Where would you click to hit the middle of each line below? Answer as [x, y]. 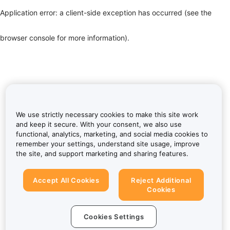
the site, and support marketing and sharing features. [102, 154]
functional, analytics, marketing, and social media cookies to [112, 134]
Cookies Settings [114, 216]
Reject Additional [161, 180]
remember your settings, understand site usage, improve [108, 144]
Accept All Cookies [66, 180]
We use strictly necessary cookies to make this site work [107, 115]
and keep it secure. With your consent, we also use [99, 124]
